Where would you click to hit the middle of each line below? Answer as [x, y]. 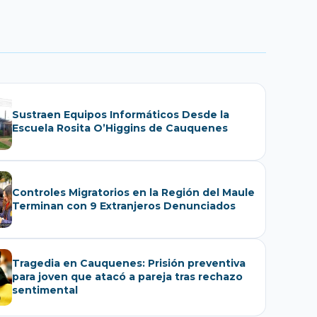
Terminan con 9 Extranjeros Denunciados [163, 206]
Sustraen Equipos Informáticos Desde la [121, 114]
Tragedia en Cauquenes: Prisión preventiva [129, 264]
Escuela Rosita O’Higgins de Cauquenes [120, 128]
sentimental [45, 290]
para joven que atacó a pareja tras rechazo [127, 277]
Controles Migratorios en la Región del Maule [133, 192]
